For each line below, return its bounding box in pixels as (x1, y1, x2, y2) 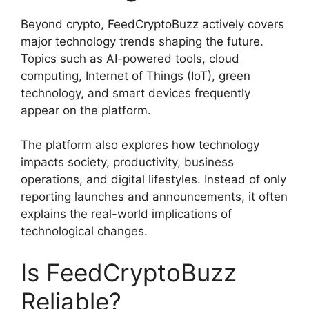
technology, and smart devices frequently (21, 86, 250, 100)
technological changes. (21, 224, 148, 239)
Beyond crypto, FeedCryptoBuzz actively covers (21, 17, 284, 31)
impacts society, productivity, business (21, 155, 234, 170)
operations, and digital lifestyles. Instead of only (21, 172, 286, 187)
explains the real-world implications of (21, 207, 232, 221)
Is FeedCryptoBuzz (21, 257, 237, 287)
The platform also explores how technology (21, 138, 259, 152)
